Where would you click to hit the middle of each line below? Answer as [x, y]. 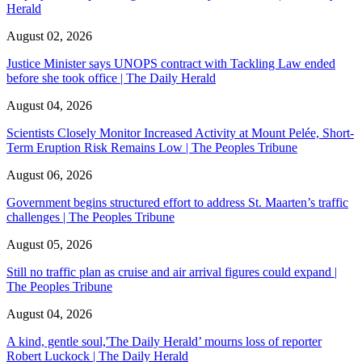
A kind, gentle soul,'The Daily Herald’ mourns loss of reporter [164, 341]
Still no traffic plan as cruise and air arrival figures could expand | [172, 271]
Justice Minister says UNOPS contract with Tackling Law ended [171, 63]
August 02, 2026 [49, 36]
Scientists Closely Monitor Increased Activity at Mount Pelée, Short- [180, 133]
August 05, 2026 [49, 244]
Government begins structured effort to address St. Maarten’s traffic [177, 202]
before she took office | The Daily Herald [111, 78]
